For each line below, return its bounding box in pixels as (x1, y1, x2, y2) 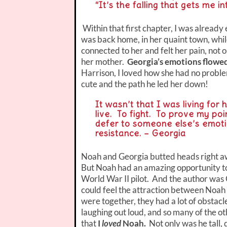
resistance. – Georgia (95, 127, 186, 139)
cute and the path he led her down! (81, 78, 208, 89)
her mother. (81, 56, 127, 67)
